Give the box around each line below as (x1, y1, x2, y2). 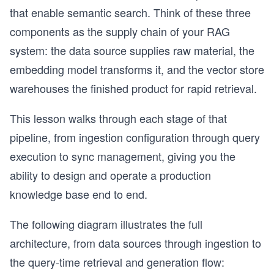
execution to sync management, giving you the (10, 148, 235, 164)
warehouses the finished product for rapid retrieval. (10, 80, 257, 96)
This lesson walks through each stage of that (10, 110, 227, 126)
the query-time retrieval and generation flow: (10, 254, 224, 270)
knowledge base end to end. (10, 186, 147, 202)
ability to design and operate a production (10, 167, 211, 183)
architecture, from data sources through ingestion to (10, 235, 261, 251)
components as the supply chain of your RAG (10, 23, 230, 39)
